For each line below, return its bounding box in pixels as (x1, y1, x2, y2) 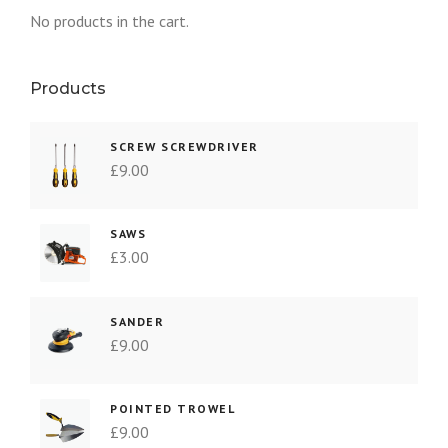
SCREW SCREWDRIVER (110, 139, 259, 155)
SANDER (110, 313, 164, 329)
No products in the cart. (30, 11, 189, 32)
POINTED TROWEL (110, 400, 235, 416)
